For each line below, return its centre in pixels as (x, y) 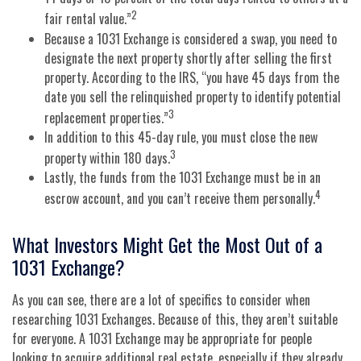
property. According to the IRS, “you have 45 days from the (192, 77)
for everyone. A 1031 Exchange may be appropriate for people (162, 338)
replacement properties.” (106, 117)
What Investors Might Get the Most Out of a (167, 244)
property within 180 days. (107, 158)
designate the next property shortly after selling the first (188, 58)
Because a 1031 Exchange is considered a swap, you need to (191, 38)
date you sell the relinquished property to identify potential (193, 96)
